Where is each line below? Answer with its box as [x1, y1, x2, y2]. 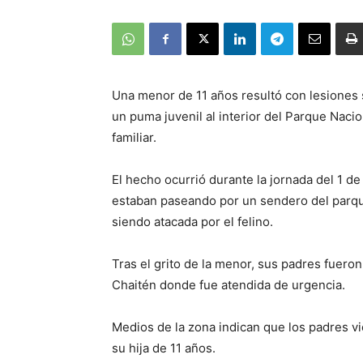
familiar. [112, 130, 156, 146]
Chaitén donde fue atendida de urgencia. [112, 277, 345, 293]
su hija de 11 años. [112, 340, 216, 357]
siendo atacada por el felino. [112, 214, 273, 230]
